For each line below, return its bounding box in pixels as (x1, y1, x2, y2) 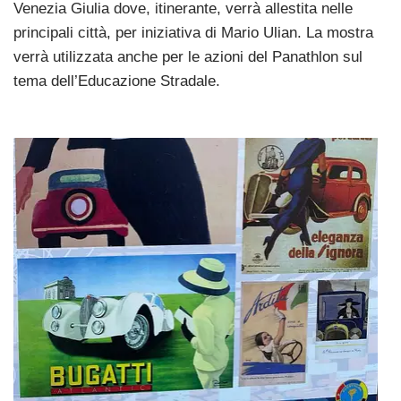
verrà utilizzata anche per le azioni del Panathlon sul (13, 47, 363, 65)
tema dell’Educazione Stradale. (13, 72, 220, 90)
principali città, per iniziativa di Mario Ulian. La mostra (13, 23, 373, 41)
